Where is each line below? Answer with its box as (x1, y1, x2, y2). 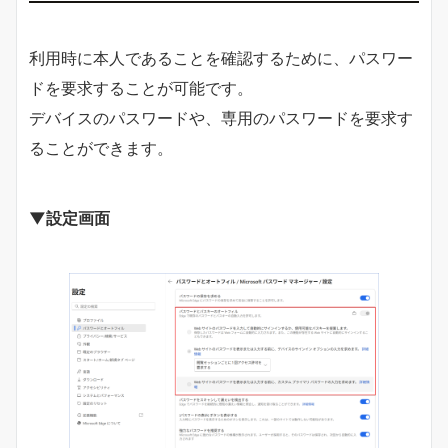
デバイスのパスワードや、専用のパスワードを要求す (29, 108, 413, 129)
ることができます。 (29, 138, 173, 159)
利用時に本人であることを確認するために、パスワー (29, 48, 413, 69)
